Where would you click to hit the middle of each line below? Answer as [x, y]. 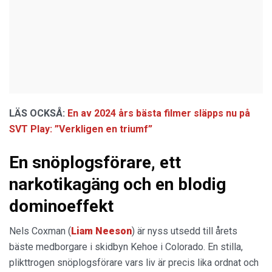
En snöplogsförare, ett [95, 163]
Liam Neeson [101, 231]
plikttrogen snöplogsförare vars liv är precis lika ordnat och [134, 263]
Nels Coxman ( [40, 231]
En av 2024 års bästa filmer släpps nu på [159, 114]
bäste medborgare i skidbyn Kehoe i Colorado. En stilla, [126, 247]
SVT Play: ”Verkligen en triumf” [81, 129]
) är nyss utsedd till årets [185, 231]
